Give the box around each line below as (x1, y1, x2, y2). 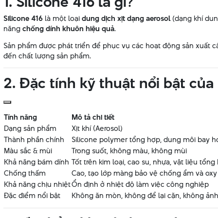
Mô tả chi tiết (72, 112, 114, 123)
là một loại (43, 13, 82, 24)
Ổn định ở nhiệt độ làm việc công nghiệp (72, 179, 209, 190)
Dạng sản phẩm (4, 123, 56, 134)
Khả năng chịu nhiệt (4, 179, 71, 190)
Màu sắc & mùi (4, 145, 52, 156)
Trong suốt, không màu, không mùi (72, 145, 187, 156)
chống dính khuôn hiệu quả (22, 23, 114, 34)
